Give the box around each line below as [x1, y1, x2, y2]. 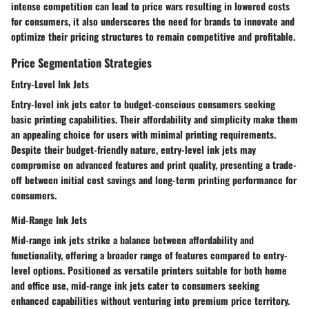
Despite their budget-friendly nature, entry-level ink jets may [11, 141, 256, 157]
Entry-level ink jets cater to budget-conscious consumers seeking [11, 96, 275, 111]
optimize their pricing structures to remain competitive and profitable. [11, 28, 295, 43]
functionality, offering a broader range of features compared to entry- [11, 247, 288, 262]
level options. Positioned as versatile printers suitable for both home [11, 262, 287, 277]
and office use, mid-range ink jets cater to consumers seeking [11, 277, 259, 292]
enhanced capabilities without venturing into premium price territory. [11, 292, 290, 308]
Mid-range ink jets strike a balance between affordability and [11, 232, 254, 247]
